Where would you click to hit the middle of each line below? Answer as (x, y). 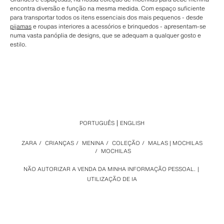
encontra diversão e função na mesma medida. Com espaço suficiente (107, 8)
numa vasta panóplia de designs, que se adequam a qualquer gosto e (105, 35)
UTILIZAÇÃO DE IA (112, 179)
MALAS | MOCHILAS (175, 143)
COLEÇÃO (126, 143)
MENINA (93, 143)
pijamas (21, 26)
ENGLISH (132, 123)
